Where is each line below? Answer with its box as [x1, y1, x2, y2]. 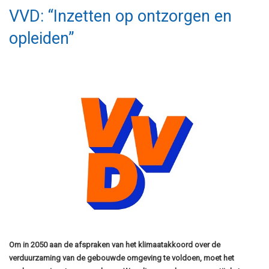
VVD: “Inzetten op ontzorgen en [9, 7, 232, 26]
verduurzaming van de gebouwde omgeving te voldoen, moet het [9, 253, 234, 262]
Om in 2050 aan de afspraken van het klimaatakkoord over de [9, 240, 220, 249]
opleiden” [9, 29, 74, 48]
